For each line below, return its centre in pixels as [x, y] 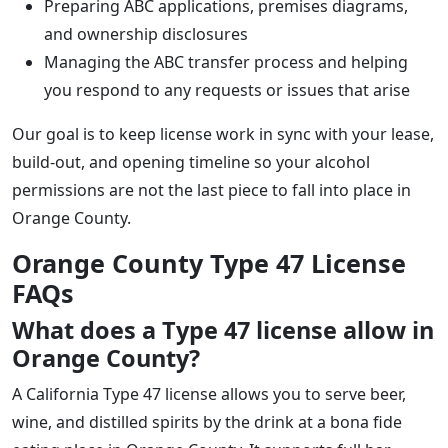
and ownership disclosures [146, 33]
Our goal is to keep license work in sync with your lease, [223, 133]
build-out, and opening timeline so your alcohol [191, 161]
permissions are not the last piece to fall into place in [211, 189]
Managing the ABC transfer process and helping [226, 61]
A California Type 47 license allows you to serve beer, [209, 393]
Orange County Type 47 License [209, 262]
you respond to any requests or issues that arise [227, 89]
